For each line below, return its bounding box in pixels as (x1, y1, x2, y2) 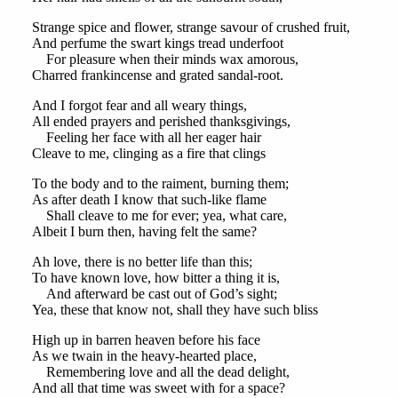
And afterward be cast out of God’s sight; (31, 286, 277, 302)
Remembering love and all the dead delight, (31, 364, 290, 380)
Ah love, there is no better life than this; (31, 254, 252, 270)
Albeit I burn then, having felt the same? (31, 224, 257, 240)
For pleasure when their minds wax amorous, (31, 52, 298, 68)
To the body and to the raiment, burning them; (31, 176, 289, 192)
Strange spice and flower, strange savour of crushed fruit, (31, 20, 350, 36)
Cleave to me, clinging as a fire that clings (31, 146, 266, 162)
